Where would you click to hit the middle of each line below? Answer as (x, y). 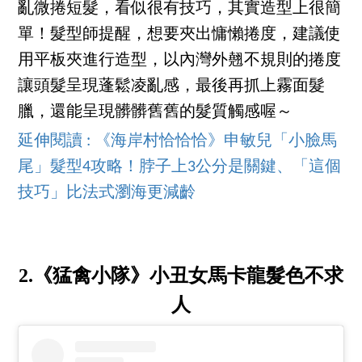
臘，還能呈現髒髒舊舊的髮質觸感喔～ (156, 113)
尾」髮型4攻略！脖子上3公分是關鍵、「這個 (180, 168)
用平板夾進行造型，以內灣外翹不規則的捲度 (180, 61)
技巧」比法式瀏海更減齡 (107, 194)
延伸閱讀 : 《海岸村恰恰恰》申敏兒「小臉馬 (178, 142)
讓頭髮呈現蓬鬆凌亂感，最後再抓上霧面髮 (172, 87)
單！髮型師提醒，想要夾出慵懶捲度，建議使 (180, 35)
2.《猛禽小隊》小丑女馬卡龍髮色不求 (181, 276)
